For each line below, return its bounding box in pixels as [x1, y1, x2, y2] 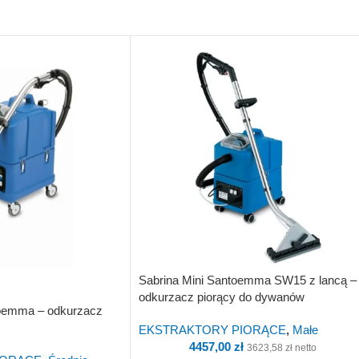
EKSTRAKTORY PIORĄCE [139, 322, 286, 337]
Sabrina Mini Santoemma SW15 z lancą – [139, 272, 357, 287]
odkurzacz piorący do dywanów [139, 289, 305, 304]
